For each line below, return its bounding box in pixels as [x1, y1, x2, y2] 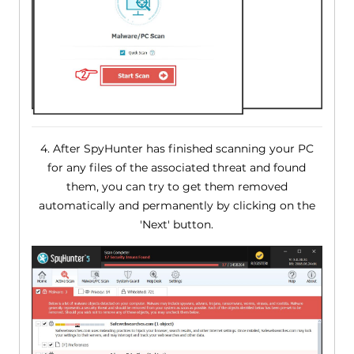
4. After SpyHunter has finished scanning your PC [40, 141, 314, 156]
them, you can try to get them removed [66, 179, 288, 194]
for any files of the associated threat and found [47, 160, 307, 175]
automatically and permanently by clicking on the [38, 198, 315, 213]
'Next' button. [140, 217, 214, 232]
